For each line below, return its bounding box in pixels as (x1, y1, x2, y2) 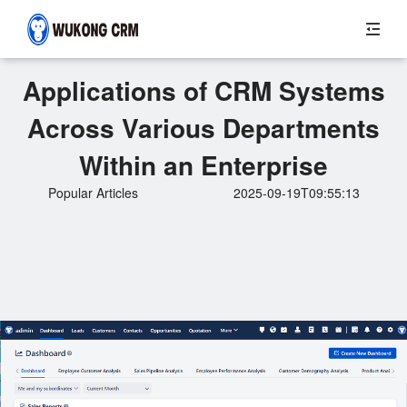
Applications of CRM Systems (22, 72, 385, 109)
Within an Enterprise (79, 146, 328, 184)
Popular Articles (47, 184, 138, 202)
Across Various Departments (27, 109, 380, 146)
